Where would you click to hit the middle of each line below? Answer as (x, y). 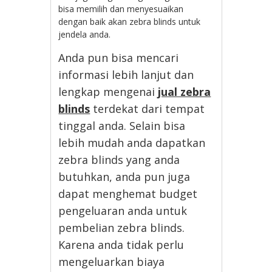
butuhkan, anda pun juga (124, 176)
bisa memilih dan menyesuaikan (121, 8)
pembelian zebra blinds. (122, 227)
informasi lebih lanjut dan (126, 74)
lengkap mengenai (108, 91)
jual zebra (185, 91)
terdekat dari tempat (148, 108)
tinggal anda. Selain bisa (122, 125)
